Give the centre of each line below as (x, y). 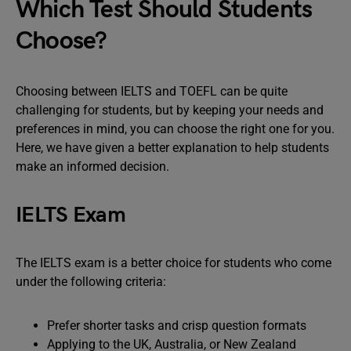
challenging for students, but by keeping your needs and (170, 110)
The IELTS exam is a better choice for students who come (174, 263)
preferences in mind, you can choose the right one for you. (175, 129)
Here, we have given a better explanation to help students (172, 148)
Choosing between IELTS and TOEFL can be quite (152, 91)
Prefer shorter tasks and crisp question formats (177, 326)
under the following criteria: (91, 282)
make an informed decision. (92, 166)
